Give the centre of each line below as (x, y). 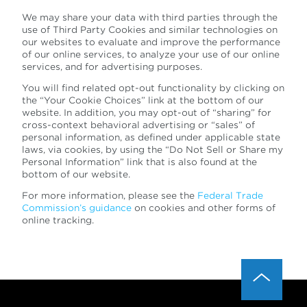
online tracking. (58, 220)
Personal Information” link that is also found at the (139, 162)
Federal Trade (230, 196)
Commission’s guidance (77, 208)
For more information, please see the (110, 196)
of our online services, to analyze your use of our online (151, 54)
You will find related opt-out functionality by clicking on (153, 88)
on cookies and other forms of (204, 208)
